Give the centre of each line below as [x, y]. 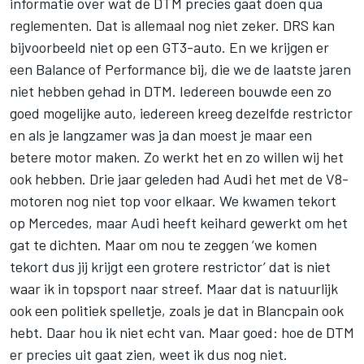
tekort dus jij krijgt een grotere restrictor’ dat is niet [170, 266]
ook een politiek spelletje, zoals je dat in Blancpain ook [177, 310]
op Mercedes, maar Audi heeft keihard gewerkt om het [179, 222]
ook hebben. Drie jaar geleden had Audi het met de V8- [179, 178]
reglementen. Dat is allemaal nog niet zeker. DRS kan [172, 25]
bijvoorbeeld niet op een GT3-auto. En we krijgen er [169, 47]
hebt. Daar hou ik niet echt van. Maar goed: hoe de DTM [182, 332]
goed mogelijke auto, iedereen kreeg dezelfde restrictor [181, 113]
